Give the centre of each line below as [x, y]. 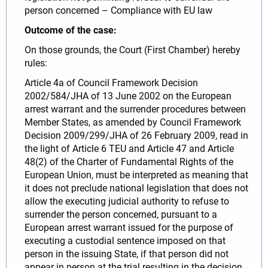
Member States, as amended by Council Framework [133, 122]
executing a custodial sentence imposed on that [125, 240]
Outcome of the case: [72, 30]
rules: [36, 63]
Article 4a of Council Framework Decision [111, 83]
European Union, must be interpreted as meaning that [136, 175]
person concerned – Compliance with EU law [118, 10]
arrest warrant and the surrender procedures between [135, 109]
